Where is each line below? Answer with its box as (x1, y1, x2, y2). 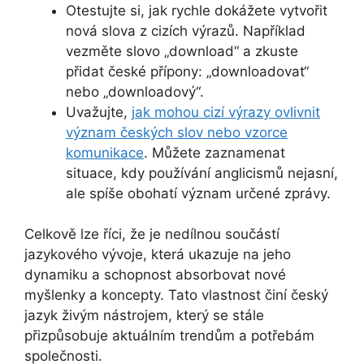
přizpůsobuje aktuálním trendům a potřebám (24, 327, 314, 344)
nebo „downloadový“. (66, 83, 204, 100)
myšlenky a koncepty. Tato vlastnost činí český (24, 287, 328, 304)
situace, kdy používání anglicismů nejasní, (66, 164, 338, 181)
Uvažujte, (66, 103, 132, 120)
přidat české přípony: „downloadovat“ (66, 63, 309, 80)
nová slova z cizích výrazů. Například (66, 22, 305, 39)
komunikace (66, 144, 144, 161)
